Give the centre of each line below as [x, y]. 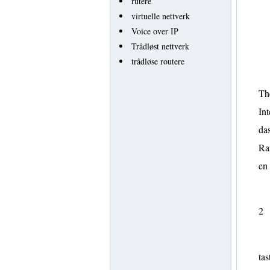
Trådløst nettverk [160, 46]
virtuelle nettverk [161, 16]
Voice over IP [155, 31]
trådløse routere [158, 61]
